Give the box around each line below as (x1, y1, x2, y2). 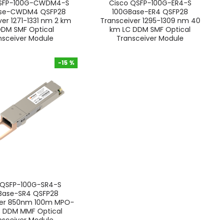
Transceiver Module (116, 33, 184, 44)
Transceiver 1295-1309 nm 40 (100, 16, 200, 26)
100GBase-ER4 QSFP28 (112, 7, 189, 17)
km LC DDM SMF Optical (110, 25, 191, 35)
